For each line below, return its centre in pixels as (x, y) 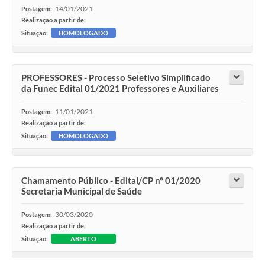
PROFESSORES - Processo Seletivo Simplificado (116, 78)
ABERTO (83, 239)
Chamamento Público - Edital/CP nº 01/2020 (111, 181)
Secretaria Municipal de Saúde (82, 191)
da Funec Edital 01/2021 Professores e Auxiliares (120, 88)
